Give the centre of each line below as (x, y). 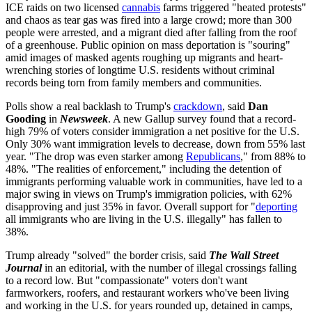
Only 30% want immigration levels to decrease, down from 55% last (155, 143)
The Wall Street (244, 255)
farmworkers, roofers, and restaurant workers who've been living (147, 292)
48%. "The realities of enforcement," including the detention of (143, 169)
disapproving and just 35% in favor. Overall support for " (131, 206)
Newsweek (84, 118)
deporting (276, 206)
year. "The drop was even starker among (96, 156)
